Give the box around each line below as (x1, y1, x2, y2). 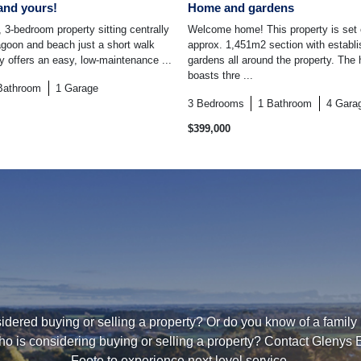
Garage (64, 82, 98, 95)
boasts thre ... (188, 69, 253, 82)
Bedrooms (197, 98, 244, 110)
